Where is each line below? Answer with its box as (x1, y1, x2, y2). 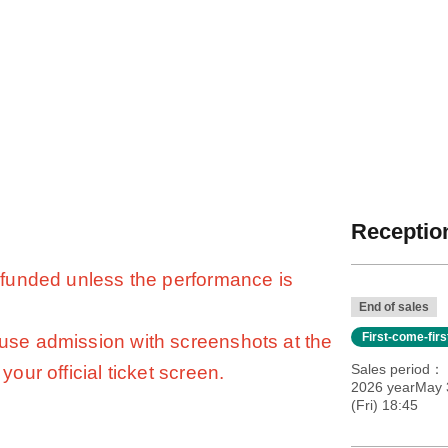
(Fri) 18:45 (350, 397, 418, 414)
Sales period (350, 361, 430, 378)
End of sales (358, 300, 429, 315)
